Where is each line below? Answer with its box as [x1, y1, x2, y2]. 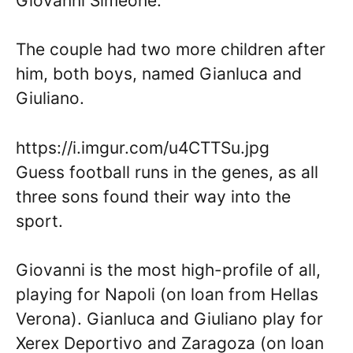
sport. [16, 210, 63, 231]
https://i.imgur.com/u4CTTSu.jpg [16, 137, 269, 158]
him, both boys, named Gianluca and [16, 64, 302, 84]
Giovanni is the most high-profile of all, [16, 260, 321, 281]
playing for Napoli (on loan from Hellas [16, 284, 318, 305]
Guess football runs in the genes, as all [16, 162, 318, 182]
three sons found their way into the [16, 186, 291, 206]
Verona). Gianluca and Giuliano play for [16, 309, 323, 329]
